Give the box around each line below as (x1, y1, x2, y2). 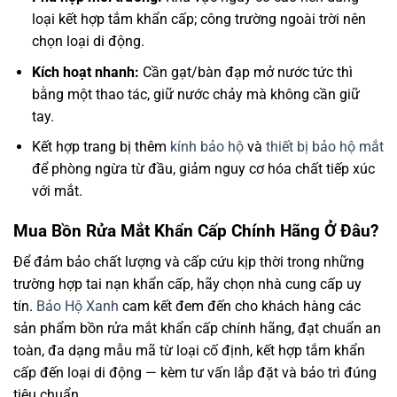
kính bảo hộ (169, 138, 244, 156)
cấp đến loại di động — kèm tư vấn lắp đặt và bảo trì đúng (13, 363, 377, 381)
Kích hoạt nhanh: (31, 63, 139, 81)
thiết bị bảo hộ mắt (265, 138, 384, 156)
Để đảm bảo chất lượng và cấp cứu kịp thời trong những (13, 253, 364, 270)
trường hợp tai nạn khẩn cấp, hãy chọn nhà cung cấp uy (13, 275, 362, 292)
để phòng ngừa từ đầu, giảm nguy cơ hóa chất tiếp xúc (31, 160, 375, 178)
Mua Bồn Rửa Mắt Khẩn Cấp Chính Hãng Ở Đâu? (13, 221, 378, 242)
